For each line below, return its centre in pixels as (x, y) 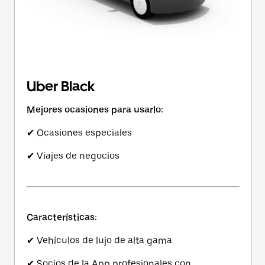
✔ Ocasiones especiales (79, 133)
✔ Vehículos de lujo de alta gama (99, 240)
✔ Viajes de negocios (73, 156)
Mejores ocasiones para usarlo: (95, 110)
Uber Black (61, 86)
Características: (62, 217)
